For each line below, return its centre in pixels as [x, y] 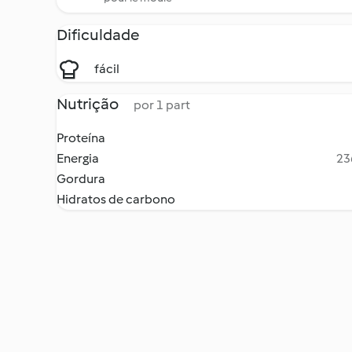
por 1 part [162, 105]
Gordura [81, 179]
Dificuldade [98, 35]
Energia [78, 158]
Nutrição [89, 104]
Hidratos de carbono [116, 199]
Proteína [81, 138]
